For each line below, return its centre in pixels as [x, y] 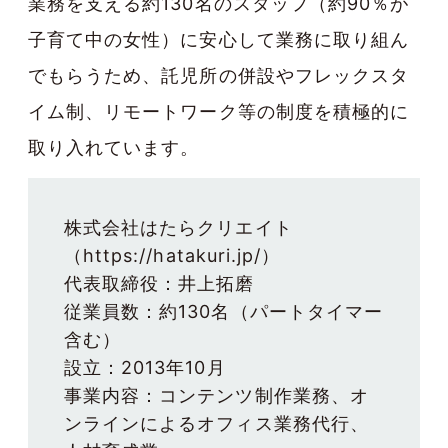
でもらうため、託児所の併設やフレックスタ [218, 76]
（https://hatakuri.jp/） [172, 256]
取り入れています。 [114, 148]
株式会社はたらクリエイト [178, 228]
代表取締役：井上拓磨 [159, 284]
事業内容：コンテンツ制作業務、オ [216, 396]
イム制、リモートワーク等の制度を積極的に [218, 112]
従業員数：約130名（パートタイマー [223, 312]
